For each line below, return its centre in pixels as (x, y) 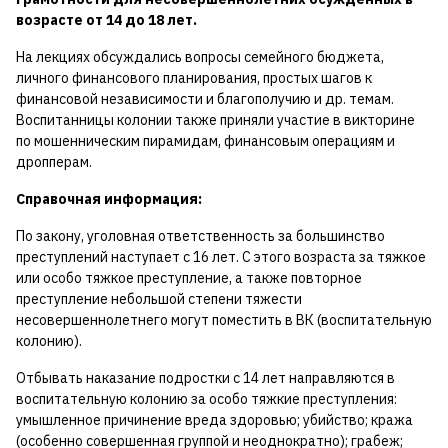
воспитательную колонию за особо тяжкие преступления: (206, 399)
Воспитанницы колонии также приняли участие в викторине (215, 120)
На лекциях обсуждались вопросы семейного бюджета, (200, 57)
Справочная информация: (109, 199)
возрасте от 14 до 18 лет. (106, 20)
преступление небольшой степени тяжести (159, 299)
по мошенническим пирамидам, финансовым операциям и (205, 141)
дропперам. (55, 162)
